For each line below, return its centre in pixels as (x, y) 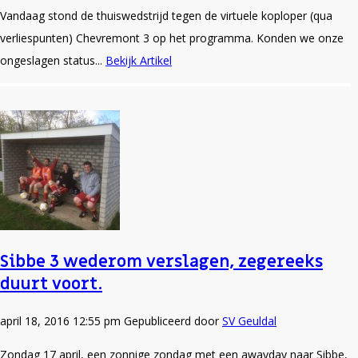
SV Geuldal (249, 320)
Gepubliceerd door (173, 320)
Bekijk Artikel (139, 60)
